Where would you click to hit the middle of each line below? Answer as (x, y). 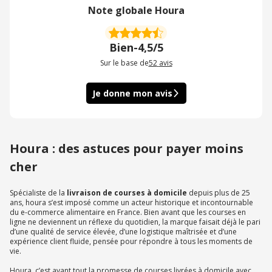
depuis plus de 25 (219, 193)
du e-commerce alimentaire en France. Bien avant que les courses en (128, 212)
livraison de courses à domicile (127, 193)
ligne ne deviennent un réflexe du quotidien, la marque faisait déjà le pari (135, 222)
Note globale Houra (136, 11)
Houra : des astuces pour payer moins (127, 149)
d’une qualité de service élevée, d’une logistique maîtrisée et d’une (123, 232)
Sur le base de (124, 63)
